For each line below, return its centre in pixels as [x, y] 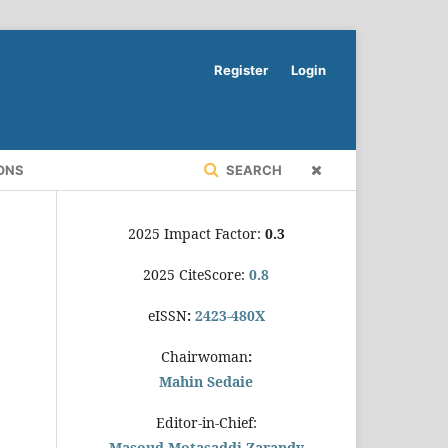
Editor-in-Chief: [206, 422]
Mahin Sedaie [206, 381]
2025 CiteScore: [196, 274]
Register [241, 70]
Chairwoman [204, 356]
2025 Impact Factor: [196, 233]
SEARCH [252, 169]
